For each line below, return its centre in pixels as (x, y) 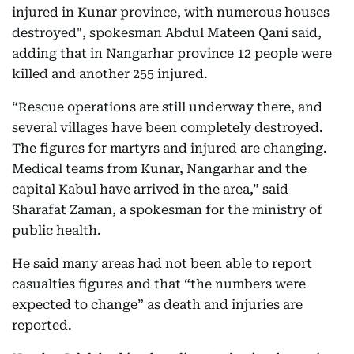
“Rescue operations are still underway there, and (167, 107)
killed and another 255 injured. (110, 73)
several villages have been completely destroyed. (168, 127)
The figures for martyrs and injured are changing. (169, 148)
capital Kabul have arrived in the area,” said (150, 189)
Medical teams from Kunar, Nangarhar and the (159, 168)
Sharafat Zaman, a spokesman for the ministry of (167, 209)
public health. (56, 230)
